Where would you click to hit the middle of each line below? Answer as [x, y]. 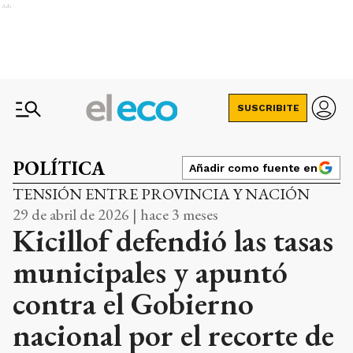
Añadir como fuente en [253, 168]
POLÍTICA [59, 168]
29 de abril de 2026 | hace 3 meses [115, 214]
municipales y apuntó [150, 272]
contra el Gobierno [133, 303]
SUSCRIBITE [268, 108]
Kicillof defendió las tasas [173, 240]
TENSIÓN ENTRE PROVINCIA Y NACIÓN [161, 194]
